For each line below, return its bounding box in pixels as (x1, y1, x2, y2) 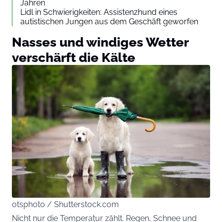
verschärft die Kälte (12, 50, 135, 65)
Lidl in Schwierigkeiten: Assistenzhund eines (20, 7, 177, 17)
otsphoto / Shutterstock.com (12, 199, 119, 209)
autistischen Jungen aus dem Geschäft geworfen (20, 17, 198, 27)
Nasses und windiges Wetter (12, 34, 188, 50)
